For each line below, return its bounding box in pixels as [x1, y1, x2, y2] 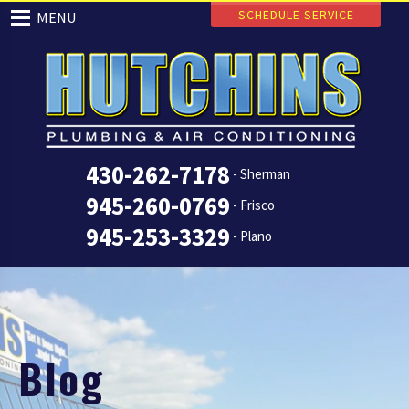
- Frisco [233, 196, 275, 214]
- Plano [233, 227, 272, 245]
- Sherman [233, 165, 290, 183]
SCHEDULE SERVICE [237, 6, 354, 23]
